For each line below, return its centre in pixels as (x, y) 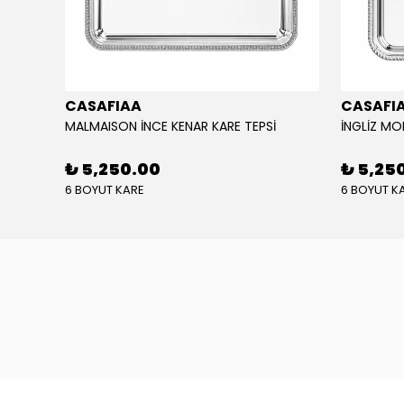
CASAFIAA (103, 106)
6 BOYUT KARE (105, 190)
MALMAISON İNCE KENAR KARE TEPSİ (170, 126)
